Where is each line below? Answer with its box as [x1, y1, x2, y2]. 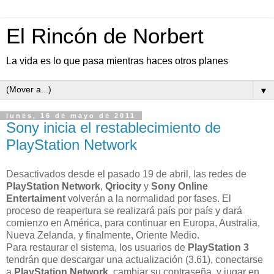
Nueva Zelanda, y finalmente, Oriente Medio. [6, 229, 199, 240]
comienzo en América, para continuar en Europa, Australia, [6, 217, 260, 228]
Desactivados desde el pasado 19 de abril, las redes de [6, 168, 246, 179]
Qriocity [105, 180, 144, 191]
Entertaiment [6, 193, 65, 204]
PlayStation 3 [188, 242, 249, 253]
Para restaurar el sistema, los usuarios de [6, 242, 188, 253]
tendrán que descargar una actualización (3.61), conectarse [6, 254, 263, 265]
